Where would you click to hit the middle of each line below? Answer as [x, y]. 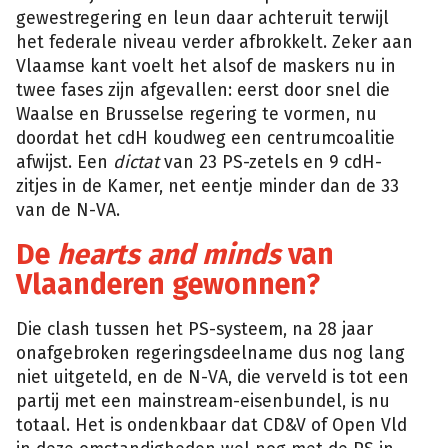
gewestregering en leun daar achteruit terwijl [202, 18]
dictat [136, 162]
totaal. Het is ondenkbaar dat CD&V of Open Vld [211, 425]
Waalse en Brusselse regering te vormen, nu [196, 114]
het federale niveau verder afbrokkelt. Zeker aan [214, 42]
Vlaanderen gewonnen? [168, 285]
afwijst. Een [64, 162]
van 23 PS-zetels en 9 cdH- [270, 162]
